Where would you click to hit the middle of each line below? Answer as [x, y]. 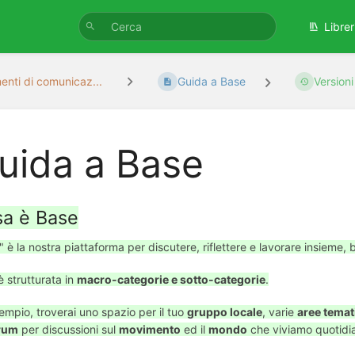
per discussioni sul [69, 330]
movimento [150, 330]
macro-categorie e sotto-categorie [171, 280]
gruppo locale [225, 312]
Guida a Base [211, 82]
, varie [280, 312]
